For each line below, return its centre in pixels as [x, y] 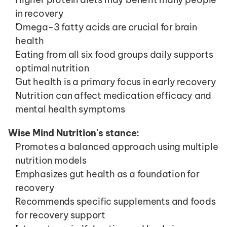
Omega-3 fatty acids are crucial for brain [106, 27]
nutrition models [51, 160]
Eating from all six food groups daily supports [114, 54]
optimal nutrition [52, 68]
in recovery [40, 13]
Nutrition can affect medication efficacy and [113, 96]
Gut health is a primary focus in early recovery [116, 82]
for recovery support [61, 215]
